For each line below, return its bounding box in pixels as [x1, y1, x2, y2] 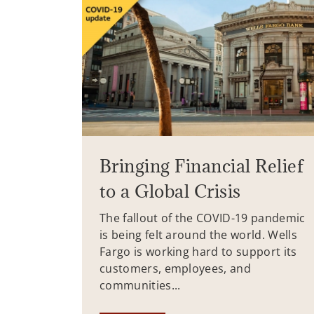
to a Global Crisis [100, 179, 241, 203]
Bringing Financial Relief [100, 154, 303, 178]
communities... [100, 278, 181, 294]
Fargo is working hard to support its [100, 244, 297, 260]
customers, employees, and [100, 261, 252, 277]
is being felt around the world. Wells [100, 227, 297, 243]
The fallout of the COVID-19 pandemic [100, 210, 306, 226]
